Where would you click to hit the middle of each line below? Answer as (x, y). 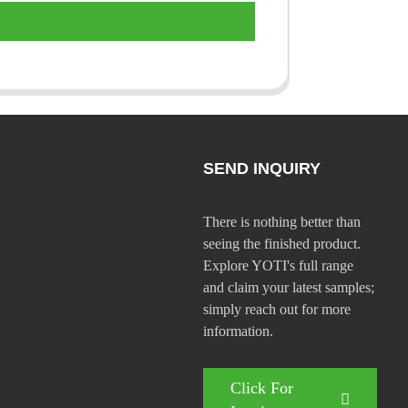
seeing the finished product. (281, 243)
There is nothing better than (281, 221)
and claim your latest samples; (288, 287)
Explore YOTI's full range (278, 265)
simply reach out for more (276, 309)
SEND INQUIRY (261, 168)
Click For (261, 388)
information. (238, 331)
